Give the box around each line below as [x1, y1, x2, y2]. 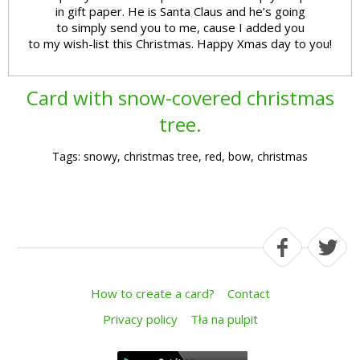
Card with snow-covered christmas [26, 84, 334, 111]
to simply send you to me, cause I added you [55, 18, 305, 35]
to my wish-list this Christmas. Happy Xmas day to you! [28, 35, 332, 51]
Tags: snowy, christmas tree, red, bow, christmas [52, 148, 308, 164]
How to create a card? [90, 284, 215, 301]
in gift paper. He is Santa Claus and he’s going [55, 2, 305, 19]
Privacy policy [102, 310, 178, 327]
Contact [227, 284, 270, 301]
